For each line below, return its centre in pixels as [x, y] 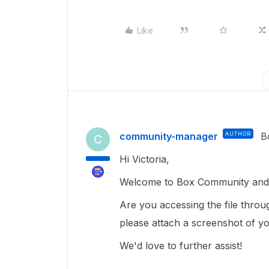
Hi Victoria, [146, 159]
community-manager [169, 136]
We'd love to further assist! [182, 246]
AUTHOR [238, 134]
